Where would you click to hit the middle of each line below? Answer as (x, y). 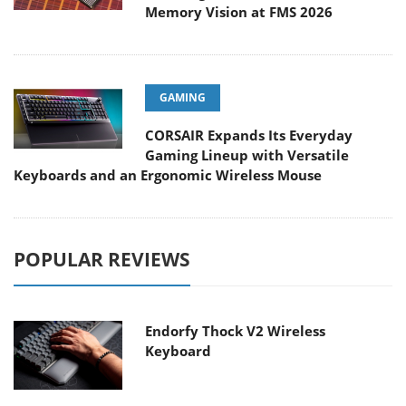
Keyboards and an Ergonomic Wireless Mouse (168, 175)
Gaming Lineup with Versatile (247, 155)
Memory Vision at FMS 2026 (239, 12)
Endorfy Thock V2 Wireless (235, 331)
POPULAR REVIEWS (102, 260)
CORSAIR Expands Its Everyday (249, 135)
